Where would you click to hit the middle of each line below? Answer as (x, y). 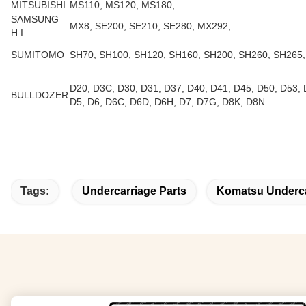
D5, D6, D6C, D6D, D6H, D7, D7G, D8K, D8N (167, 102)
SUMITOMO (38, 55)
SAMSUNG (35, 19)
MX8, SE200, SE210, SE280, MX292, (150, 26)
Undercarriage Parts (134, 191)
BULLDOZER (40, 95)
